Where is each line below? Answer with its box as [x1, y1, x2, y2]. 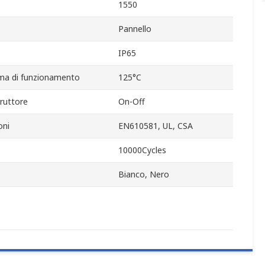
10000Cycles [118, 144, 166, 156]
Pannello [118, 23, 151, 35]
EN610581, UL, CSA [118, 120, 193, 132]
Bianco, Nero [118, 169, 169, 180]
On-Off [118, 96, 145, 108]
